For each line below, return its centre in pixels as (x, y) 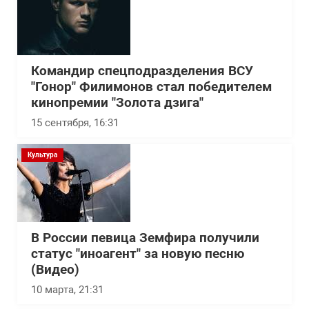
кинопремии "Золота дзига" (117, 102)
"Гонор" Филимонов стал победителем (151, 87)
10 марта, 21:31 (67, 289)
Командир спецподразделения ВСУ (142, 71)
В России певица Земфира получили (145, 238)
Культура (42, 154)
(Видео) (55, 269)
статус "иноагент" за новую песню (138, 253)
